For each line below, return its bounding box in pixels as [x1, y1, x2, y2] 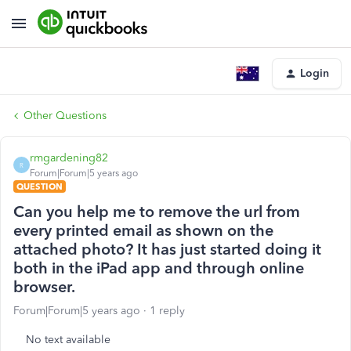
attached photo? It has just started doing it [13, 240, 321, 259]
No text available [26, 333, 110, 346]
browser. [13, 277, 75, 296]
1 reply [150, 304, 185, 317]
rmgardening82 [30, 151, 108, 165]
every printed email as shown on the [13, 221, 273, 240]
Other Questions [24, 109, 107, 122]
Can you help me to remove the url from [13, 202, 300, 221]
